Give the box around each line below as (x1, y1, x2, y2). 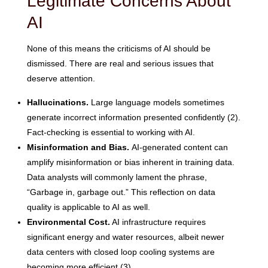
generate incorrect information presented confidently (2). (26, 112, 240, 122)
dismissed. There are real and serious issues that (26, 59, 214, 69)
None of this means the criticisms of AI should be (26, 44, 211, 54)
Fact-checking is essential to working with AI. (26, 127, 195, 137)
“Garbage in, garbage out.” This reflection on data (26, 187, 215, 197)
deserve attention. (26, 74, 95, 84)
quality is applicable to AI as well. (26, 202, 150, 212)
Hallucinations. (26, 97, 89, 107)
